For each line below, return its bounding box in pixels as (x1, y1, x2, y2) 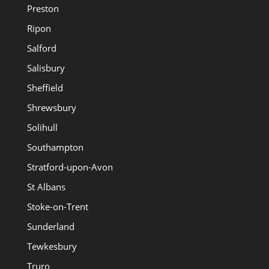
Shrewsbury (26, 101, 76, 113)
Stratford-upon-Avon (26, 160, 113, 173)
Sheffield (26, 81, 63, 94)
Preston (26, 2, 59, 14)
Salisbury (26, 61, 65, 74)
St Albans (26, 180, 65, 193)
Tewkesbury (26, 240, 77, 252)
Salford (26, 41, 56, 54)
